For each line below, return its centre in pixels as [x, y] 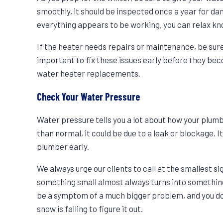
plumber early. [63, 147]
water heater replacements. [89, 73]
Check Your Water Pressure [89, 96]
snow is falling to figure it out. [90, 209]
